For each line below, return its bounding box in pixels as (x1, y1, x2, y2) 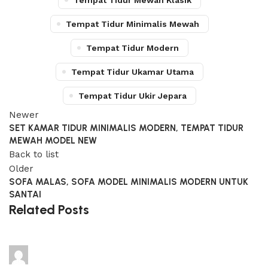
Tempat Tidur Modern (86, 43, 179, 53)
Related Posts (9, 202, 89, 218)
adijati (31, 248, 56, 260)
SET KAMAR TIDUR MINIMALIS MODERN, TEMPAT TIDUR (9, 123, 243, 133)
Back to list (9, 149, 59, 160)
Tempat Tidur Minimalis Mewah (66, 19, 199, 29)
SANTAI (9, 189, 41, 200)
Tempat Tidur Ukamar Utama (71, 67, 194, 77)
